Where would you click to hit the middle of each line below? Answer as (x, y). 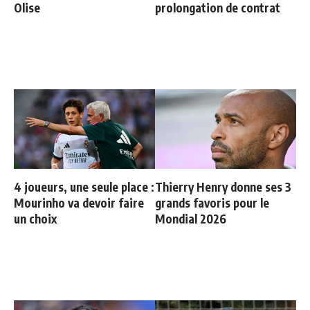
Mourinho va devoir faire (79, 202)
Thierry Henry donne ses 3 (223, 186)
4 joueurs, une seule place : (84, 186)
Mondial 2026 (191, 218)
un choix (35, 218)
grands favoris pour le (212, 202)
